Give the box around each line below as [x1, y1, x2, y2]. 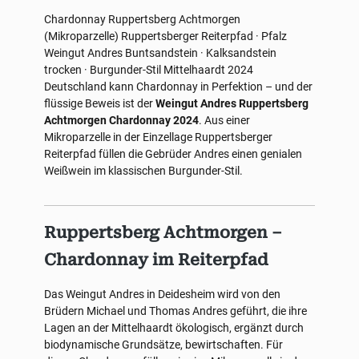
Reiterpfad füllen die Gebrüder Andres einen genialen [44, 147, 302, 160]
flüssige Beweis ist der [44, 97, 155, 110]
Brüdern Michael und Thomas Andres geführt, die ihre [44, 305, 307, 317]
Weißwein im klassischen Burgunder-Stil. [44, 164, 243, 177]
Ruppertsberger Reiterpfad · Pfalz [121, 30, 287, 42]
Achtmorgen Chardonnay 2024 [44, 114, 199, 127]
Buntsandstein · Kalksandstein [125, 46, 276, 59]
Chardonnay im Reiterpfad [44, 250, 268, 269]
